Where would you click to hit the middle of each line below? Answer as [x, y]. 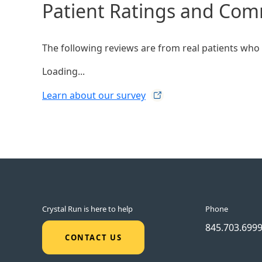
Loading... [63, 71]
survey [131, 95]
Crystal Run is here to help [87, 208]
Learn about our [79, 95]
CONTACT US [93, 237]
